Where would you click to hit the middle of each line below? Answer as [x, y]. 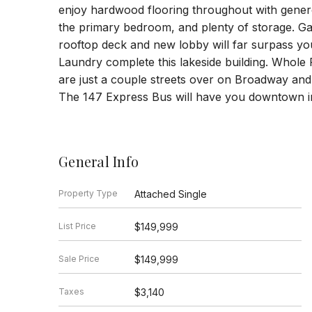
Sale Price [79, 258]
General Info [99, 161]
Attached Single [170, 194]
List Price [77, 226]
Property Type [88, 193]
